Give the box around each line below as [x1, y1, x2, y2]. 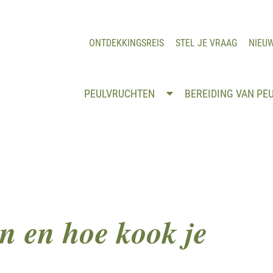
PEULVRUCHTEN [83, 87, 157, 100]
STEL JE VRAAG [175, 37, 237, 49]
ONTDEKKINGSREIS [89, 37, 164, 49]
